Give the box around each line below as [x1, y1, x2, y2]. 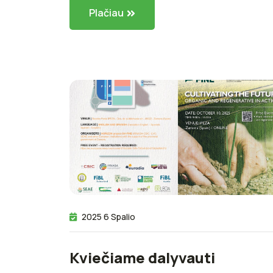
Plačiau [89, 5, 124, 19]
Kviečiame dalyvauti [69, 247, 215, 268]
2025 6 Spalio [82, 211, 135, 223]
